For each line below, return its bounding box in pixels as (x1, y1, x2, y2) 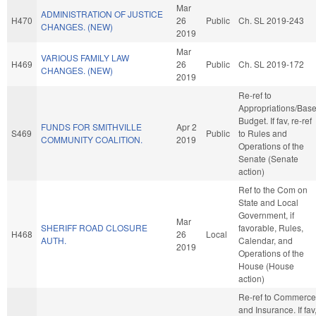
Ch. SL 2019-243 (238, 13, 304, 26)
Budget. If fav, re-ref (238, 114, 312, 126)
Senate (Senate (238, 152, 298, 164)
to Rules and (238, 126, 287, 139)
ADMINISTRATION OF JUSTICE (41, 7, 163, 20)
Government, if (238, 208, 294, 221)
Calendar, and (238, 233, 293, 246)
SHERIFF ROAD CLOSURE (41, 221, 147, 233)
